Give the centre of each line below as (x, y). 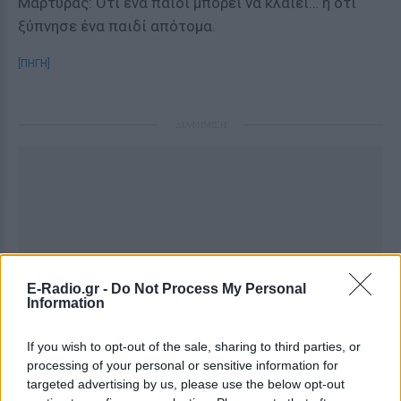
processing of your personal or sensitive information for (183, 365)
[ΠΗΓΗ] (34, 64)
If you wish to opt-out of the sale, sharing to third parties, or (194, 346)
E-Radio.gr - (69, 289)
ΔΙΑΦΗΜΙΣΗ (200, 124)
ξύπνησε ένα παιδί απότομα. (117, 26)
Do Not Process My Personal (209, 289)
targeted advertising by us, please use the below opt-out (186, 384)
